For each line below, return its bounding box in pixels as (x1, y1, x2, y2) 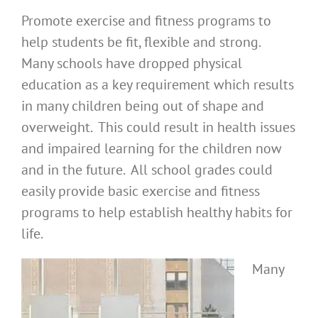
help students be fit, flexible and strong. (21, 33, 263, 52)
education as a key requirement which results (21, 75, 294, 94)
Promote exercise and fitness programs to (21, 11, 271, 31)
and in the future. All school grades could (21, 160, 273, 180)
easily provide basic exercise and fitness (21, 182, 260, 201)
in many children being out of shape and (21, 97, 264, 116)
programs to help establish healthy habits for (21, 203, 292, 222)
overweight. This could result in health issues (21, 118, 295, 137)
